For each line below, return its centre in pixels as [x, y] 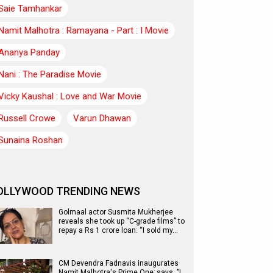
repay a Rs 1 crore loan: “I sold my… [118, 230]
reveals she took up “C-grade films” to [122, 221]
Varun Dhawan [102, 118]
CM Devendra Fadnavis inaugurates [119, 263]
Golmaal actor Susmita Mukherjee [116, 212]
